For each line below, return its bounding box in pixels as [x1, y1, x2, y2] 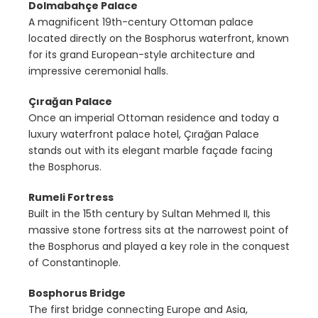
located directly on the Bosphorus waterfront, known [28, 31, 289, 46]
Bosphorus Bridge [28, 286, 128, 301]
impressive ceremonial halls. [28, 64, 168, 79]
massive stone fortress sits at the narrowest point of [28, 223, 289, 238]
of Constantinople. [28, 256, 121, 270]
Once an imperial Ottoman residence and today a [28, 111, 279, 126]
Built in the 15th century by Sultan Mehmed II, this [28, 207, 270, 221]
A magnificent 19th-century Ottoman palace [28, 15, 253, 30]
